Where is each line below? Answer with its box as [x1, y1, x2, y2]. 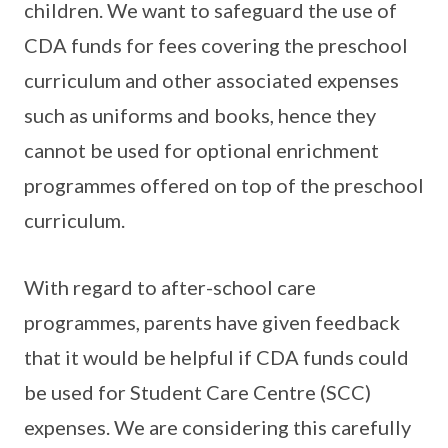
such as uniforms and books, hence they [24, 103, 376, 127]
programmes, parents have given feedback [24, 310, 400, 334]
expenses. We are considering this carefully [24, 415, 411, 439]
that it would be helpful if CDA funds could [24, 345, 409, 369]
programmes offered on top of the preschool [24, 173, 424, 197]
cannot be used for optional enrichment [24, 138, 379, 162]
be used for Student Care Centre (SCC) [24, 380, 371, 404]
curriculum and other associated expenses [24, 68, 399, 92]
